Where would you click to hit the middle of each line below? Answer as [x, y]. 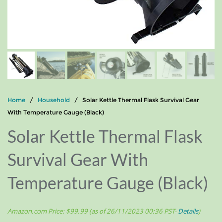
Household [54, 100]
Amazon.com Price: [37, 211]
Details [188, 211]
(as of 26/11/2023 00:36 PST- [133, 211]
